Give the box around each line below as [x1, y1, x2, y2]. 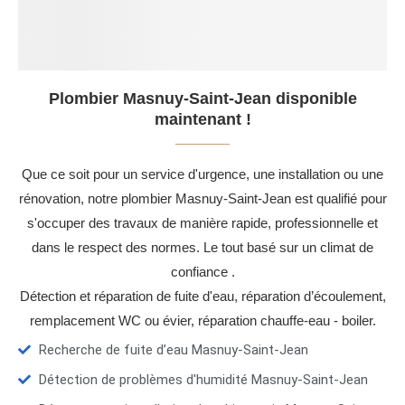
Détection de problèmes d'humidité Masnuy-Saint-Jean [38, 372, 368, 389]
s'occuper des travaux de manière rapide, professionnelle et [27, 215, 378, 231]
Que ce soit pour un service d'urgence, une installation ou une [22, 166, 383, 183]
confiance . [170, 264, 235, 280]
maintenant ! [154, 110, 251, 129]
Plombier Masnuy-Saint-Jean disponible [48, 89, 357, 108]
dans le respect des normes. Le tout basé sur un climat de [32, 240, 373, 256]
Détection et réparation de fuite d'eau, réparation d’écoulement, [19, 288, 386, 305]
